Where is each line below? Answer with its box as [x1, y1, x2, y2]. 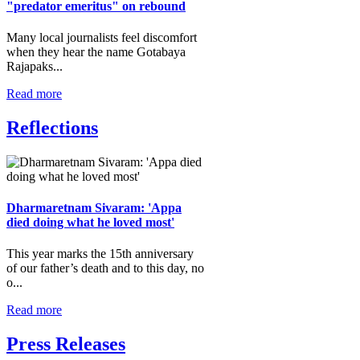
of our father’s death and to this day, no [6, 261, 204, 276]
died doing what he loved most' [6, 215, 174, 230]
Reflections [6, 117, 98, 138]
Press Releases [6, 333, 125, 355]
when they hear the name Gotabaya [6, 45, 186, 59]
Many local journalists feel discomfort [6, 31, 197, 44]
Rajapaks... [6, 59, 63, 73]
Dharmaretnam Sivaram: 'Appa [6, 201, 182, 215]
